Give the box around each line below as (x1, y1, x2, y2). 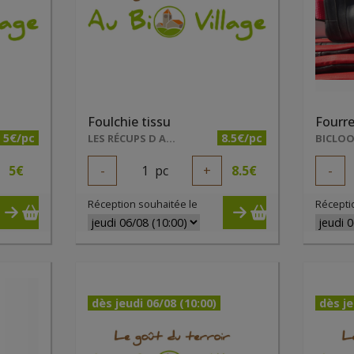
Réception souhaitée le (87, 197, 198, 211)
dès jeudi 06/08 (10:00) (91, 296, 217, 311)
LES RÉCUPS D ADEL (165, 131, 175, 145)
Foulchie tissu (87, 113, 171, 130)
